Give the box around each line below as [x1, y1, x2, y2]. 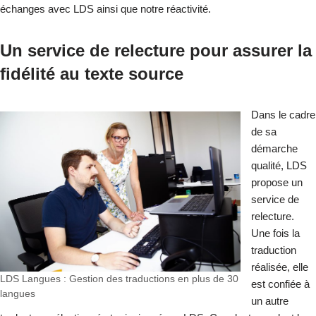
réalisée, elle [251, 260, 308, 273]
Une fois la [251, 226, 300, 239]
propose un [251, 176, 303, 188]
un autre [251, 294, 288, 307]
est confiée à [251, 277, 310, 290]
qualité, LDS [251, 159, 307, 171]
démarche [251, 142, 298, 154]
